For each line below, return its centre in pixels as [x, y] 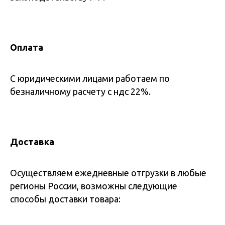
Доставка [32, 142]
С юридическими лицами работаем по [90, 78]
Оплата [27, 47]
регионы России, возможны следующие [94, 186]
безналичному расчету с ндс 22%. [80, 91]
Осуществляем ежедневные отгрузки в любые [108, 173]
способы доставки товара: [65, 199]
